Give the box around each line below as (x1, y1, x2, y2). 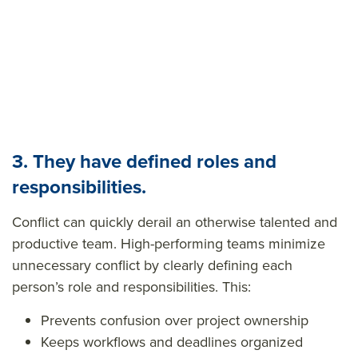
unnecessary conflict (12, 254, 140, 276)
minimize (268, 233, 325, 254)
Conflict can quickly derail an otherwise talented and (12, 211, 337, 233)
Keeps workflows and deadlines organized (41, 331, 303, 352)
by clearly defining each (140, 254, 292, 276)
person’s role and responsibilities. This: (12, 276, 251, 297)
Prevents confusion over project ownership (41, 309, 308, 331)
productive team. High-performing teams (12, 233, 268, 254)
